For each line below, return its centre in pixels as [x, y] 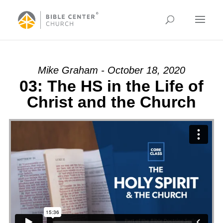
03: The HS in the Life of [111, 86]
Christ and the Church [111, 102]
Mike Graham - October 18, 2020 [111, 70]
